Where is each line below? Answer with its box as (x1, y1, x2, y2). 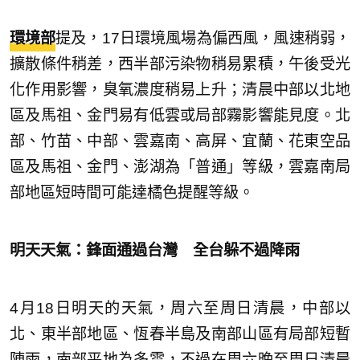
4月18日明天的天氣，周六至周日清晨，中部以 (10, 300, 350, 317)
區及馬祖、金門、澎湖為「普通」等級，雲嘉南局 (10, 158, 350, 176)
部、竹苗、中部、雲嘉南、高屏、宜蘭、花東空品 (10, 133, 350, 150)
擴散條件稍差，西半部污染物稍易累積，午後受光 (10, 55, 350, 73)
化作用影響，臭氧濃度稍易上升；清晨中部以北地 (10, 81, 350, 99)
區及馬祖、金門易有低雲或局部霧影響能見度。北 (10, 107, 350, 125)
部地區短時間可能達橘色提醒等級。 (10, 184, 254, 202)
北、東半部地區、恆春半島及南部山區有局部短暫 (10, 325, 350, 343)
